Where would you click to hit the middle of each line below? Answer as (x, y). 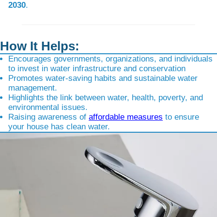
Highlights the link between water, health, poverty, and (106, 98)
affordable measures (126, 117)
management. (33, 88)
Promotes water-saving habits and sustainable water (103, 78)
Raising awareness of (49, 117)
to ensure (181, 117)
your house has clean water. (59, 127)
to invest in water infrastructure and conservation (97, 69)
